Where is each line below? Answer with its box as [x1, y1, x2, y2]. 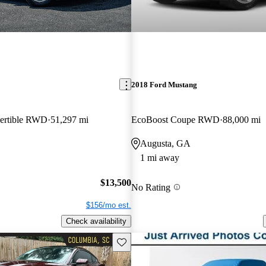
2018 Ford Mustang [131, 80, 197, 89]
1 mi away [140, 152, 179, 163]
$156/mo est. [85, 201, 131, 210]
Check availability [65, 217, 126, 226]
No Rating [131, 182, 170, 192]
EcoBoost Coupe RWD [131, 114, 220, 125]
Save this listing [116, 236, 172, 246]
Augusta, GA [140, 138, 191, 148]
